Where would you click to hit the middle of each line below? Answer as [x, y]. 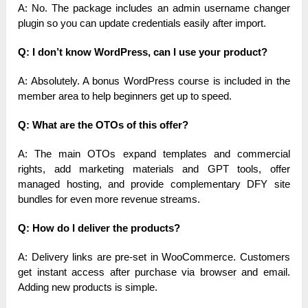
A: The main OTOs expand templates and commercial [154, 154]
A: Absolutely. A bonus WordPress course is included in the [154, 81]
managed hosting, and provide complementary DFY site [154, 184]
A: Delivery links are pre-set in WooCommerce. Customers [154, 257]
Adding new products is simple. [88, 287]
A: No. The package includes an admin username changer [154, 8]
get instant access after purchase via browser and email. [154, 272]
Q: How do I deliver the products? [99, 228]
